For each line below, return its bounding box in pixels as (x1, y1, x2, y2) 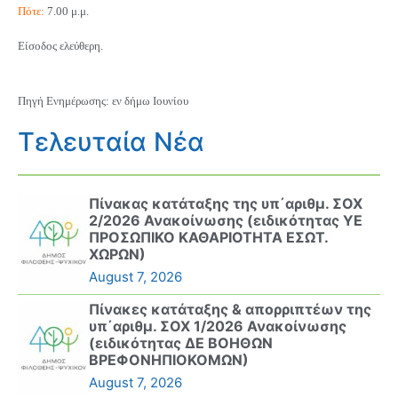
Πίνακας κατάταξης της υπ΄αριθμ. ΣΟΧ (89, 195, 362, 213)
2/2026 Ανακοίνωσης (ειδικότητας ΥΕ (89, 211, 362, 230)
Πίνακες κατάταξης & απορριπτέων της (89, 300, 371, 319)
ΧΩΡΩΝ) (89, 245, 146, 264)
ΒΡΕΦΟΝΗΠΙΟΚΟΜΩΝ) (89, 351, 249, 370)
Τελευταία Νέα (18, 126, 204, 158)
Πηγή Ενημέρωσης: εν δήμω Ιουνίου (18, 94, 188, 108)
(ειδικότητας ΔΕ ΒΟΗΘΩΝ (89, 334, 273, 353)
